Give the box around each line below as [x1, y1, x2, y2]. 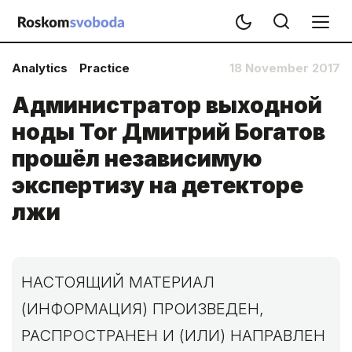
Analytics [12, 60, 68, 75]
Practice [79, 60, 130, 75]
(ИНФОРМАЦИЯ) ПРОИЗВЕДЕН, [21, 299, 264, 318]
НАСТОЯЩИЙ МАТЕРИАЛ [21, 273, 214, 291]
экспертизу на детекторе [12, 172, 303, 199]
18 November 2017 [229, 60, 340, 75]
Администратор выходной [12, 92, 322, 119]
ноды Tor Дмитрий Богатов [12, 119, 325, 145]
